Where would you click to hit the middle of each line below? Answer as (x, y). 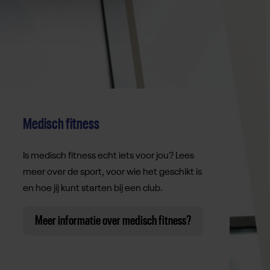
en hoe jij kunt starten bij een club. (93, 189)
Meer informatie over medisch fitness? (113, 221)
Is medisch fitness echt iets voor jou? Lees (108, 156)
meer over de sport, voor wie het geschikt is (112, 173)
